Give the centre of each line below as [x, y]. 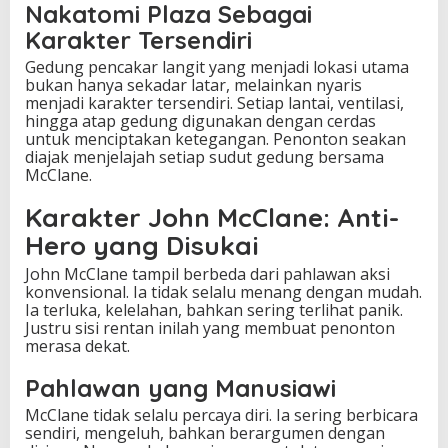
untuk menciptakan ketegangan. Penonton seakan [215, 138]
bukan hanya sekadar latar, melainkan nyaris [193, 84]
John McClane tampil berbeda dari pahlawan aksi [207, 273]
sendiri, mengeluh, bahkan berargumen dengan [205, 432]
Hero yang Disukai [142, 245]
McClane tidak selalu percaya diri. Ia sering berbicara [221, 414]
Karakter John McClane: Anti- [212, 217]
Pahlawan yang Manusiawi [180, 387]
